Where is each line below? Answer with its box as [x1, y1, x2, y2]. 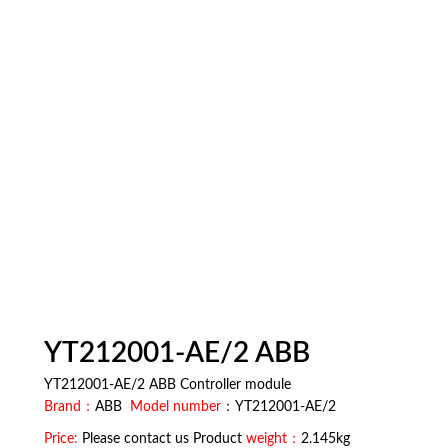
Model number [130, 400, 221, 415]
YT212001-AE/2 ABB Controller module [44, 378, 291, 393]
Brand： [44, 400, 95, 415]
